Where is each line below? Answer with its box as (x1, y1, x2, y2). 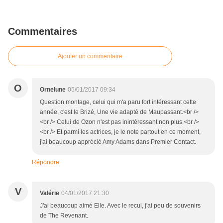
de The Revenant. (40, 212, 88, 220)
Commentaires (8, 26, 77, 37)
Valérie (40, 190, 59, 197)
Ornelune (40, 86, 66, 94)
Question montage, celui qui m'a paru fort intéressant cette (40, 99, 196, 106)
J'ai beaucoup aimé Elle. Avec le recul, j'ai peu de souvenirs (40, 202, 201, 210)
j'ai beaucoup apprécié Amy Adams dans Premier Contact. (40, 138, 196, 146)
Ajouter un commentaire (58, 53, 122, 60)
